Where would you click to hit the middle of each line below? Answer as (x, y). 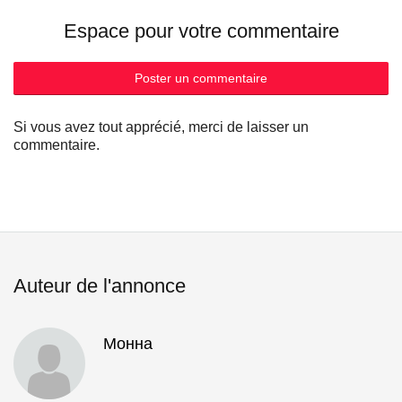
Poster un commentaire (201, 78)
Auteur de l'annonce (100, 285)
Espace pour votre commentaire (201, 31)
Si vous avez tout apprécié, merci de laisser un (161, 127)
